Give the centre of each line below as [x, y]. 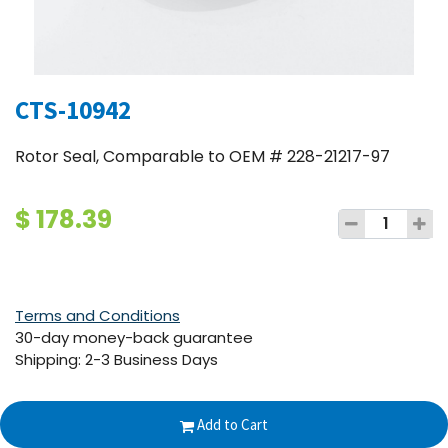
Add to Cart [231, 424]
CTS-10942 [73, 110]
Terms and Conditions [97, 315]
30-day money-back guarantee [134, 337]
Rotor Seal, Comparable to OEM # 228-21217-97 [202, 156]
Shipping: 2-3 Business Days [116, 359]
